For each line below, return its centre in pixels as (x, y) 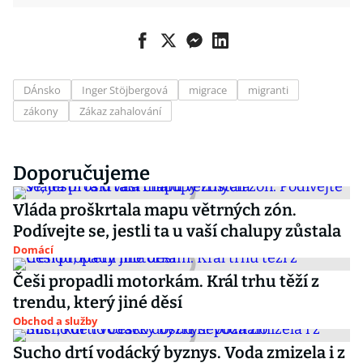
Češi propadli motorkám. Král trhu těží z (166, 281)
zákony (41, 111)
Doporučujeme (81, 173)
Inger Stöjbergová (125, 90)
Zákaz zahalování (120, 111)
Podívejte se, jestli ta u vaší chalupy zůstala (177, 231)
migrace (208, 90)
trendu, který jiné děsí (98, 302)
